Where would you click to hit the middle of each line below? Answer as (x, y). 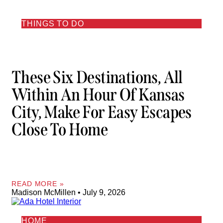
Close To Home (60, 130)
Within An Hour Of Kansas (98, 95)
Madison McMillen (45, 192)
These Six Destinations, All (97, 77)
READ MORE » (38, 183)
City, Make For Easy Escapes (102, 112)
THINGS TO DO (53, 23)
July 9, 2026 (103, 192)
